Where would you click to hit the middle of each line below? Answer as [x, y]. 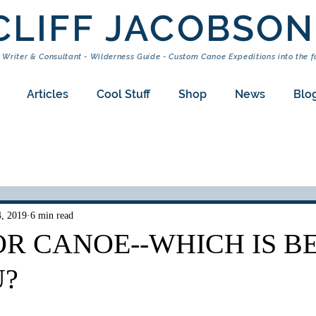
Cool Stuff [123, 94]
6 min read [52, 215]
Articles [47, 94]
